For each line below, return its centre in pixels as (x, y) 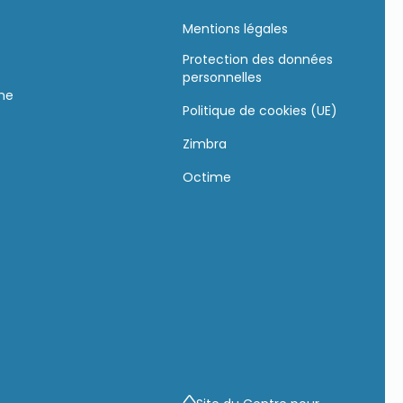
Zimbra (204, 143)
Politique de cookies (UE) (260, 110)
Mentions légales (235, 28)
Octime (206, 177)
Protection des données (257, 59)
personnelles (222, 77)
